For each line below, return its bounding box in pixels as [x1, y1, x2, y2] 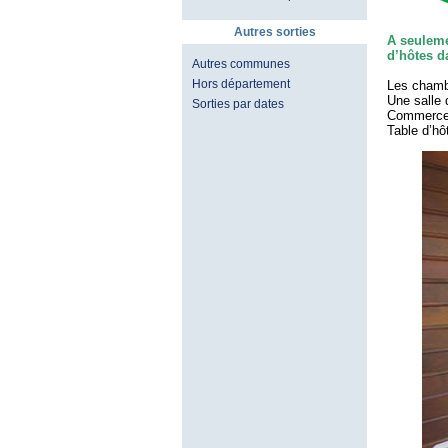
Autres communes [192, 57, 290, 71]
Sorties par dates [192, 97, 284, 111]
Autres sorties [233, 25, 316, 39]
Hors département [192, 77, 290, 91]
